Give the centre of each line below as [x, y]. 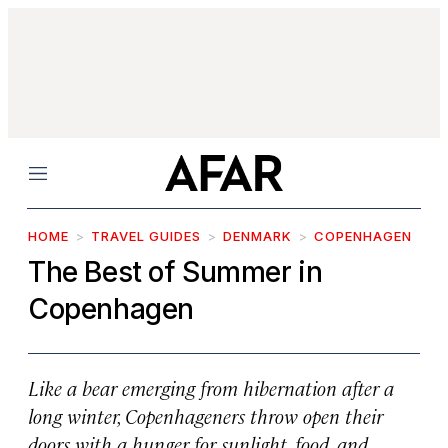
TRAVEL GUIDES [146, 236]
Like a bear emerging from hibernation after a [211, 387]
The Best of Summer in [175, 272]
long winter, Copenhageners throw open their [205, 415]
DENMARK [257, 236]
